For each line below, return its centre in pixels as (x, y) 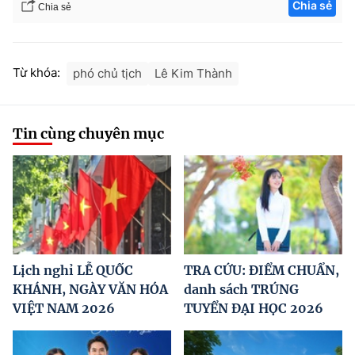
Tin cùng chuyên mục (88, 134)
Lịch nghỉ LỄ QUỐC (73, 271)
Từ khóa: (36, 73)
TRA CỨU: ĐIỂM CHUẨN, (261, 271)
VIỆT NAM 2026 (64, 309)
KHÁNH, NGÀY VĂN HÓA (90, 290)
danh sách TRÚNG (241, 290)
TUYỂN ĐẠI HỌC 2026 (254, 309)
